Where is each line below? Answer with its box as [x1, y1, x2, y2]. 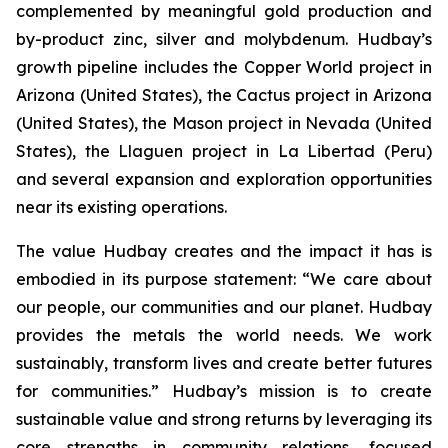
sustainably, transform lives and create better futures [16, 353, 432, 373]
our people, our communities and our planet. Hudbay [16, 297, 432, 317]
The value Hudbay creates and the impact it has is [16, 241, 432, 261]
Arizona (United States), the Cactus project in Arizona [16, 85, 432, 105]
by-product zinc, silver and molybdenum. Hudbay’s [16, 29, 432, 49]
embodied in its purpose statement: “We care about [16, 269, 432, 289]
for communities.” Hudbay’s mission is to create [16, 381, 432, 401]
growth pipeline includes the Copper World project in [16, 57, 432, 77]
